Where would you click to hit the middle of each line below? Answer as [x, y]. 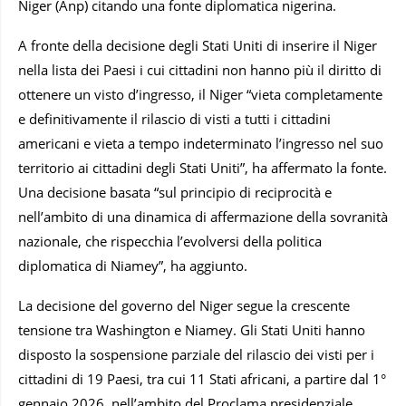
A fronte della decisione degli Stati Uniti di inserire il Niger [198, 46]
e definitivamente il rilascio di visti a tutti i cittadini [174, 119]
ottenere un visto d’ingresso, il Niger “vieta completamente [200, 95]
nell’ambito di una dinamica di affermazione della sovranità [203, 217]
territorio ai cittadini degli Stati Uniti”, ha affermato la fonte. [203, 168]
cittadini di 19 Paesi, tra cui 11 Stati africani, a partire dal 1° [202, 379]
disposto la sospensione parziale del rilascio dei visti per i [196, 355]
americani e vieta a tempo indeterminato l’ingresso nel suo [201, 144]
